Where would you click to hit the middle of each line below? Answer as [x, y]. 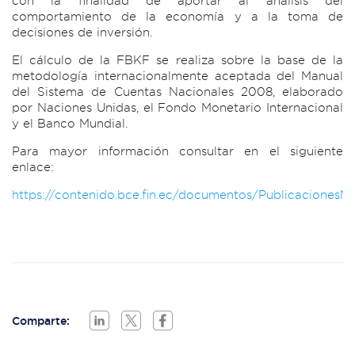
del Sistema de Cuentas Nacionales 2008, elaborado [177, 92]
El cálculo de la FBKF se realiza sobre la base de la [177, 60]
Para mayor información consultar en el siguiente [177, 151]
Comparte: [41, 321]
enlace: [33, 167]
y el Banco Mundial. [70, 124]
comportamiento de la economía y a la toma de [177, 17]
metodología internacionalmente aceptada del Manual [177, 76]
